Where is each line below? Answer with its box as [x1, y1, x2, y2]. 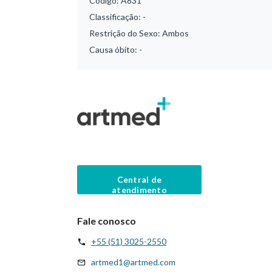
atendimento [111, 184, 168, 195]
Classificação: [89, 12, 143, 22]
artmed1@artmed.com [91, 256, 175, 267]
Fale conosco [77, 214, 136, 226]
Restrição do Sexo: [89, 28, 162, 38]
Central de [117, 174, 162, 185]
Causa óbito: [89, 44, 139, 55]
